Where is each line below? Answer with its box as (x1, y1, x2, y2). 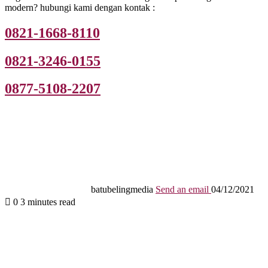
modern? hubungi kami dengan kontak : (5, 2, 155, 13)
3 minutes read (20, 197, 75, 208)
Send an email (156, 184, 209, 195)
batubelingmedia (91, 184, 153, 195)
